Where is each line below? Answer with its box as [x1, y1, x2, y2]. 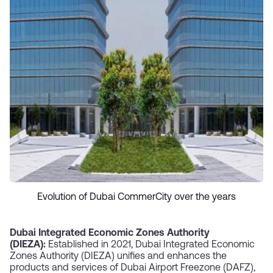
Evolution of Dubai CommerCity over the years [37, 193, 236, 203]
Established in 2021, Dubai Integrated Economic [48, 240, 255, 250]
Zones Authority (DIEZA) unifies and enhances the [10, 252, 227, 262]
